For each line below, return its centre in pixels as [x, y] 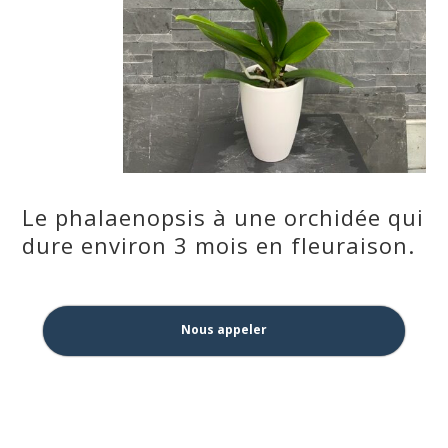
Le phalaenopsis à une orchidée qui [223, 217]
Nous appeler [223, 330]
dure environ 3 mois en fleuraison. [219, 245]
